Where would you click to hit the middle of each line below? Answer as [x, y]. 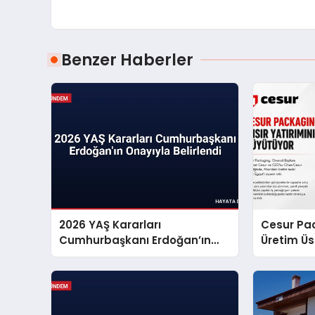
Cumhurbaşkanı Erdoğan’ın [135, 240]
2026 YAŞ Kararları [110, 225]
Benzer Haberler [127, 60]
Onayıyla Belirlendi [111, 256]
